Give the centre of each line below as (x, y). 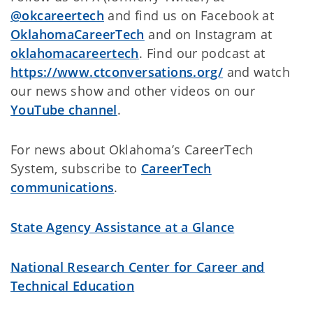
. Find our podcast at (202, 53)
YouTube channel (64, 110)
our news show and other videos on (122, 91)
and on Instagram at (208, 34)
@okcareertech (57, 15)
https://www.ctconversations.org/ (117, 72)
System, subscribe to (76, 168)
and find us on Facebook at (189, 15)
